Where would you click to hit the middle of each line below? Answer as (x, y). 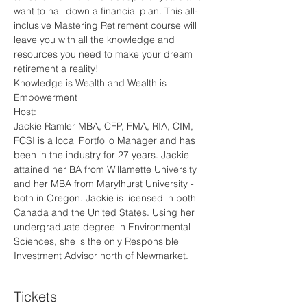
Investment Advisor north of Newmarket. (101, 255)
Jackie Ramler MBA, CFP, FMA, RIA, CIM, (105, 126)
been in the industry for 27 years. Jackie (103, 155)
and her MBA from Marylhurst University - (105, 183)
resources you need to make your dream (105, 54)
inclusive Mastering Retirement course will (107, 25)
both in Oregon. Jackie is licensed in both (106, 198)
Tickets (35, 296)
